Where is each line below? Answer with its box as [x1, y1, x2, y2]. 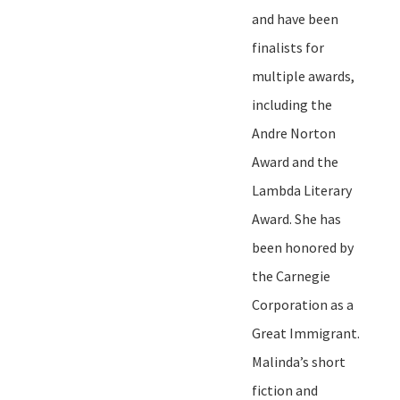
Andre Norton [252, 123, 336, 142]
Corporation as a [252, 295, 354, 313]
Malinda [252, 352, 300, 371]
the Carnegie [252, 266, 330, 285]
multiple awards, [252, 66, 354, 85]
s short [303, 352, 346, 371]
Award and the [252, 152, 338, 171]
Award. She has [252, 209, 341, 228]
